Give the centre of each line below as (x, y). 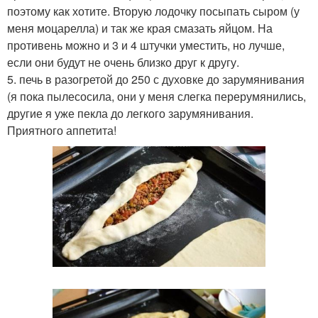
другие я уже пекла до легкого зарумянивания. (130, 113)
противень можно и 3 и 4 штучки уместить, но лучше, (146, 45)
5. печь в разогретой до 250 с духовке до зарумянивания (156, 79)
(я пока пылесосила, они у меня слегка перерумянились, (157, 96)
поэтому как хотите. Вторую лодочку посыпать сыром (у (153, 11)
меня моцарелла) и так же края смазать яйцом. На (140, 28)
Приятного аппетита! (62, 130)
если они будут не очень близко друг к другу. (123, 62)
